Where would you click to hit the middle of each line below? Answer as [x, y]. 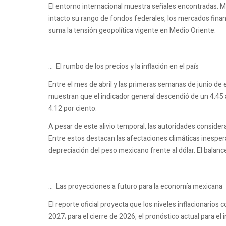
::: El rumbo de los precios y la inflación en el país [124, 67]
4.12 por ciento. [73, 108]
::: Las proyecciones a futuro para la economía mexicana [135, 187]
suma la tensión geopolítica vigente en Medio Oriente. [132, 31]
